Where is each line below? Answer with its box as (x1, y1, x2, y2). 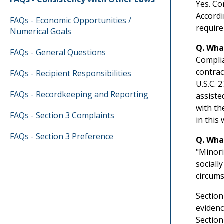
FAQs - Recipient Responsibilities (10, 68, 131, 79)
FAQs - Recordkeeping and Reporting (10, 89, 148, 100)
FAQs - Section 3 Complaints (10, 110, 114, 121)
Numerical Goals (10, 26, 71, 37)
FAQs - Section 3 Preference (10, 131, 113, 142)
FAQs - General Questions (10, 47, 106, 58)
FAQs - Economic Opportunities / (10, 15, 131, 26)
